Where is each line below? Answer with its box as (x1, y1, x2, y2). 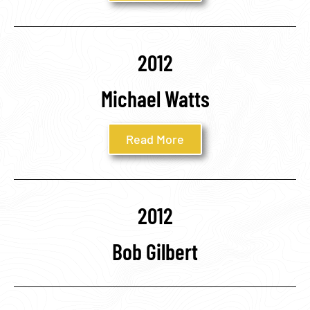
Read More (126, 131, 184, 147)
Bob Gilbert (112, 237, 198, 264)
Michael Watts (100, 84, 210, 111)
